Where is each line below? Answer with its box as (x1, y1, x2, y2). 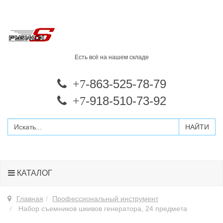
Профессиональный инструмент (52, 195, 158, 203)
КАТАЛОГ (15, 169, 52, 177)
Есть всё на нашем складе (74, 54, 149, 61)
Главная (16, 195, 43, 203)
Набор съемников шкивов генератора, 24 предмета (16, 205, 187, 213)
